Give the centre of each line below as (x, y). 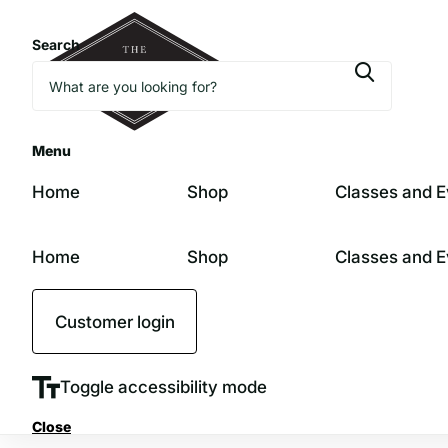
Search (56, 45)
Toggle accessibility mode (163, 386)
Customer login (114, 321)
